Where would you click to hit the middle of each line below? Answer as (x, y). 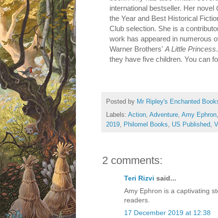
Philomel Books (146, 125)
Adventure (164, 115)
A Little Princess (191, 49)
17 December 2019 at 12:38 (167, 213)
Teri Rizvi (139, 178)
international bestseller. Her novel (163, 8)
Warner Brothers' (137, 49)
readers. (137, 200)
